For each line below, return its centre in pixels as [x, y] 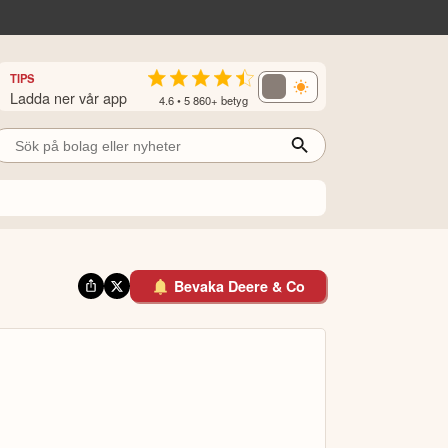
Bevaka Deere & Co [240, 286]
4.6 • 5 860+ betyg [203, 99]
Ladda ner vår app [69, 97]
